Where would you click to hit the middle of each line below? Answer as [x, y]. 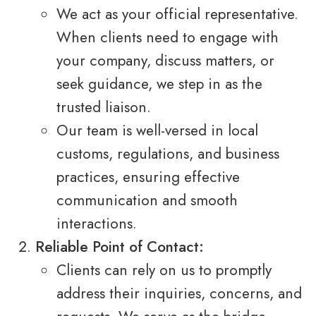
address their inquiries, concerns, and [179, 294]
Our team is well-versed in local [157, 131]
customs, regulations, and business [168, 154]
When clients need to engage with [168, 38]
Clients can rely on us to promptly [164, 271]
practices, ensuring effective [148, 177]
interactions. [97, 224]
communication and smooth [147, 201]
